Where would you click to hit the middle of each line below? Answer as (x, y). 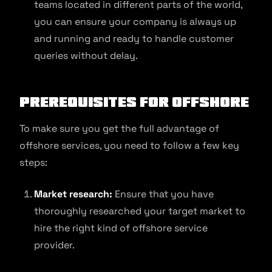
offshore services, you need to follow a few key (129, 145)
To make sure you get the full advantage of (119, 128)
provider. (56, 245)
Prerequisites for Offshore (134, 102)
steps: (33, 162)
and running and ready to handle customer (134, 39)
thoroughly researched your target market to (140, 211)
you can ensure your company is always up (135, 22)
